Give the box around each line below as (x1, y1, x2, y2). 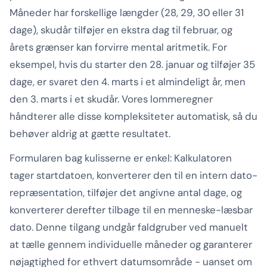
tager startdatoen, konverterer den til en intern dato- (10, 169, 257, 182)
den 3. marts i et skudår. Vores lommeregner (10, 92, 213, 106)
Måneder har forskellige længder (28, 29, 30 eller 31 (10, 6, 244, 20)
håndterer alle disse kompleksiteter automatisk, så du (10, 110, 257, 123)
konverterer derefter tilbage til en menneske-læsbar (10, 203, 253, 217)
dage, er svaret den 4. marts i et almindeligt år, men (10, 75, 246, 89)
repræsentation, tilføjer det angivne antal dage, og (10, 186, 242, 200)
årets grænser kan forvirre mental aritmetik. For (10, 41, 227, 54)
